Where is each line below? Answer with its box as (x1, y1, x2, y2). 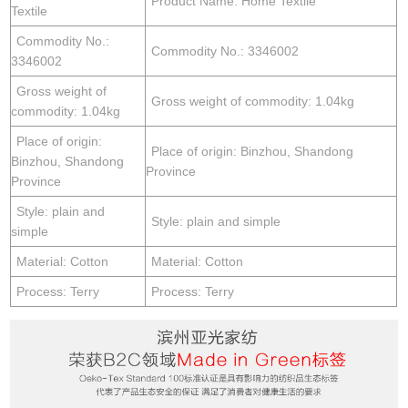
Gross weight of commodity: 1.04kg (151, 93, 355, 108)
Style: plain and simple (151, 213, 281, 229)
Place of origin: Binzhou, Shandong (151, 143, 354, 158)
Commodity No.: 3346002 (151, 43, 300, 58)
